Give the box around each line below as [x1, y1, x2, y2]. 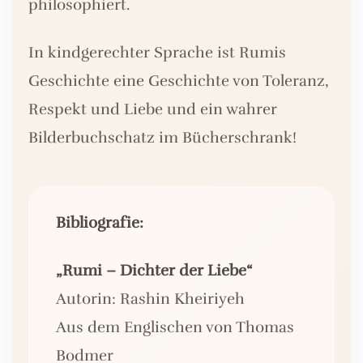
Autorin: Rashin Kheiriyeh [56, 289, 245, 310]
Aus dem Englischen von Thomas [56, 318, 294, 338]
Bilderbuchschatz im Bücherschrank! [28, 128, 297, 148]
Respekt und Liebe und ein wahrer [28, 100, 277, 120]
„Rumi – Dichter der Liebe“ [56, 261, 252, 281]
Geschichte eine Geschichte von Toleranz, [28, 71, 329, 92]
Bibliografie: [56, 213, 143, 233]
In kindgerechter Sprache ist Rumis [28, 43, 286, 63]
